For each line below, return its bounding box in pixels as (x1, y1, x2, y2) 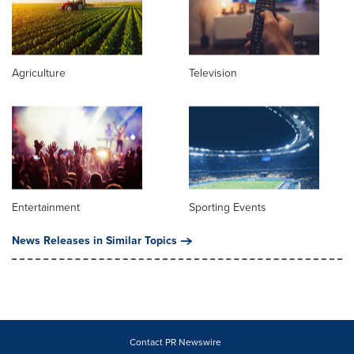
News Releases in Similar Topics (12, 232, 177, 250)
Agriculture (12, 65, 66, 82)
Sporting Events (189, 199, 266, 217)
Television (189, 65, 237, 82)
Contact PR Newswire (129, 335, 221, 350)
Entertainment (12, 199, 80, 217)
